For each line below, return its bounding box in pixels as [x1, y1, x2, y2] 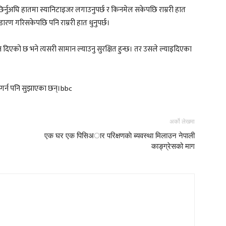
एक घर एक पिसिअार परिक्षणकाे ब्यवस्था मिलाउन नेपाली [44, 131, 195, 140]
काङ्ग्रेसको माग [151, 141, 195, 151]
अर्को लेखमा [169, 118, 195, 125]
